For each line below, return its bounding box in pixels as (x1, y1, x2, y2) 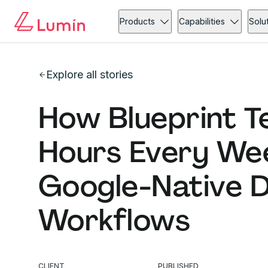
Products (120, 16, 156, 26)
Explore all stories (47, 68, 133, 81)
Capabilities (179, 16, 226, 26)
